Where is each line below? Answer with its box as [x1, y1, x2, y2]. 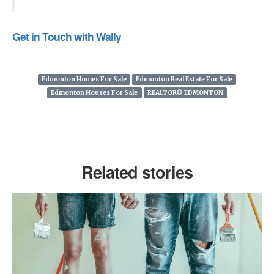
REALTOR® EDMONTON [147, 88, 223, 97]
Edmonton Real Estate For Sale [136, 75, 233, 83]
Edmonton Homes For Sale [41, 75, 127, 83]
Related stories [81, 160, 193, 183]
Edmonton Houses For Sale [51, 88, 138, 97]
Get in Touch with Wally [12, 28, 121, 44]
